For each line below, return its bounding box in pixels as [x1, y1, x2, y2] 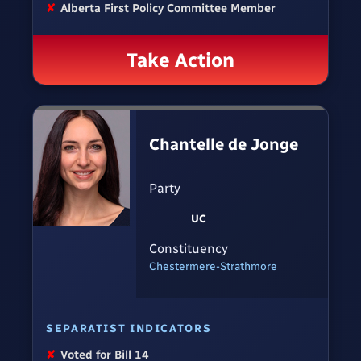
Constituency [149, 240, 228, 256]
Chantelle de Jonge [149, 135, 298, 155]
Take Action [127, 48, 234, 72]
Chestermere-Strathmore [149, 259, 277, 272]
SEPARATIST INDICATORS [46, 322, 212, 335]
